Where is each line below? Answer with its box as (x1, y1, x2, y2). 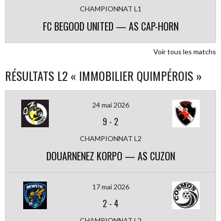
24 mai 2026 (92, 101, 129, 109)
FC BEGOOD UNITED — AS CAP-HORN (42, 19, 179, 34)
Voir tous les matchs (153, 47, 216, 56)
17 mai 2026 (92, 183, 129, 191)
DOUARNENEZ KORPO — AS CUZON (46, 148, 175, 163)
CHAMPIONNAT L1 (79, 4, 142, 13)
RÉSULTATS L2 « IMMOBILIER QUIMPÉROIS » (5, 67, 202, 84)
